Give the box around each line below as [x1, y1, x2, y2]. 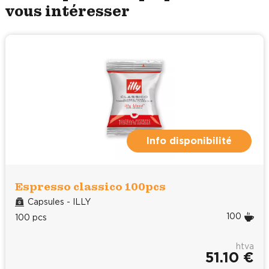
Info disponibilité [147, 136, 232, 146]
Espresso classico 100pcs [15, 178, 166, 195]
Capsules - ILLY [28, 198, 91, 207]
